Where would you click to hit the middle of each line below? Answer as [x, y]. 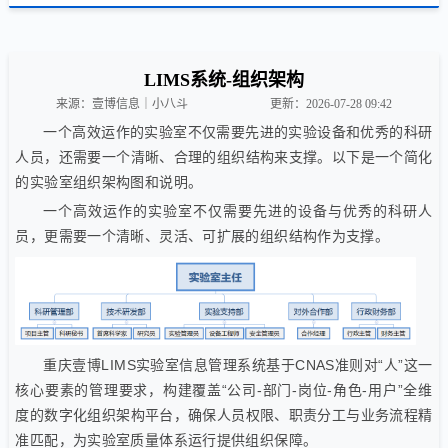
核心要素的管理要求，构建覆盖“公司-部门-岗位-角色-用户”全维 [224, 390]
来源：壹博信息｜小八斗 [122, 104]
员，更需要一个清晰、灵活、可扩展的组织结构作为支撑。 [202, 236]
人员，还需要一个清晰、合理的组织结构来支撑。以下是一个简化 [224, 158]
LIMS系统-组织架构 [223, 80]
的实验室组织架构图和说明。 [109, 183]
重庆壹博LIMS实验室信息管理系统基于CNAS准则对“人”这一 [238, 365]
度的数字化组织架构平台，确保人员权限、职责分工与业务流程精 [224, 415]
